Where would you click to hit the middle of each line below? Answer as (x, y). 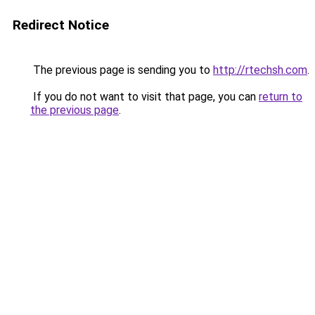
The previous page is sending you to (122, 70)
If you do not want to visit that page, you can (144, 97)
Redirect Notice (61, 25)
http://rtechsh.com (260, 70)
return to (281, 97)
